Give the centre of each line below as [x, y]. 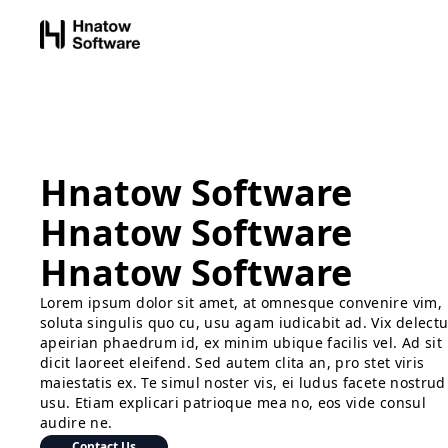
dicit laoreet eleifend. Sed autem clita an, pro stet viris [232, 362]
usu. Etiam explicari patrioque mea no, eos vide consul [233, 402]
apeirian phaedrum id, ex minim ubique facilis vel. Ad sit [241, 342]
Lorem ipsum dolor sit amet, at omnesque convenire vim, [241, 302]
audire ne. [76, 422]
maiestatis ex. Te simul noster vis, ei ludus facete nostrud [243, 382]
